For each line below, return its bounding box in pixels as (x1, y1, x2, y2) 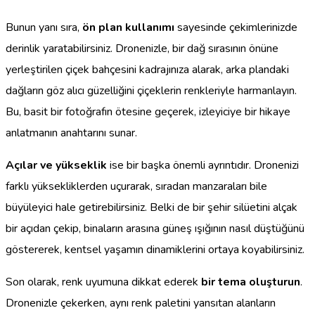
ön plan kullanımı (82, 19, 174, 35)
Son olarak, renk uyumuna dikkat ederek (6, 274, 201, 290)
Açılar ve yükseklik (6, 157, 107, 173)
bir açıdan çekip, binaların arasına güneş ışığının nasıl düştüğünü (6, 220, 304, 236)
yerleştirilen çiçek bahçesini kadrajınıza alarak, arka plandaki (6, 61, 289, 77)
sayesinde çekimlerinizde (174, 19, 297, 35)
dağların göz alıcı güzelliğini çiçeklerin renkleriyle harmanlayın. (6, 82, 297, 98)
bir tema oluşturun (201, 274, 300, 290)
